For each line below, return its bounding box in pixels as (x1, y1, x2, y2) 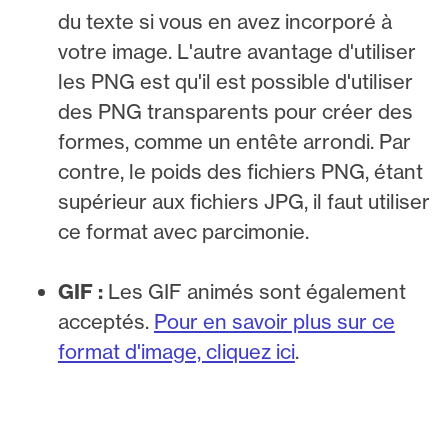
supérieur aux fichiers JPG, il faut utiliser (57, 188, 430, 214)
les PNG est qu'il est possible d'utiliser (57, 68, 413, 94)
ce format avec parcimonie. (57, 218, 309, 244)
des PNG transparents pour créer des (57, 98, 413, 124)
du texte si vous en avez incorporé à (57, 8, 392, 34)
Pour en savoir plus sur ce (153, 308, 395, 334)
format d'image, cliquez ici (57, 338, 295, 364)
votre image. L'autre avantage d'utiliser (57, 38, 416, 64)
